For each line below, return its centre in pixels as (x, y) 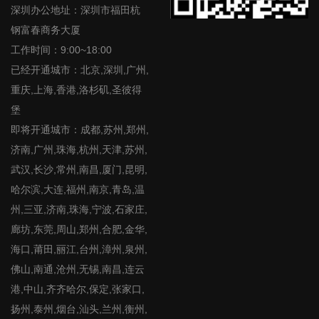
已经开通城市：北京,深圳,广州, (80, 70)
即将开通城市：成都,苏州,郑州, (80, 130)
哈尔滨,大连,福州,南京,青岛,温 (78, 190)
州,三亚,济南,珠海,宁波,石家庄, (79, 210)
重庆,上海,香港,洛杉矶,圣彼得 (76, 90)
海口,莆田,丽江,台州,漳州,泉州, (79, 250)
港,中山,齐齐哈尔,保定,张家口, (78, 289)
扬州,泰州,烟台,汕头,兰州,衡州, (79, 309)
